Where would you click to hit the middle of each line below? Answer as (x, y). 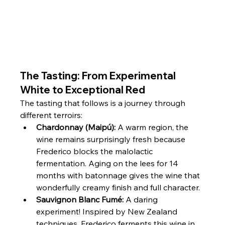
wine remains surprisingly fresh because (112, 139)
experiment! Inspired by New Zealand (108, 212)
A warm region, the (153, 127)
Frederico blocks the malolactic (96, 151)
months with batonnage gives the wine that (119, 176)
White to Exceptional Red (83, 90)
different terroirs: (51, 115)
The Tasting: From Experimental (99, 76)
